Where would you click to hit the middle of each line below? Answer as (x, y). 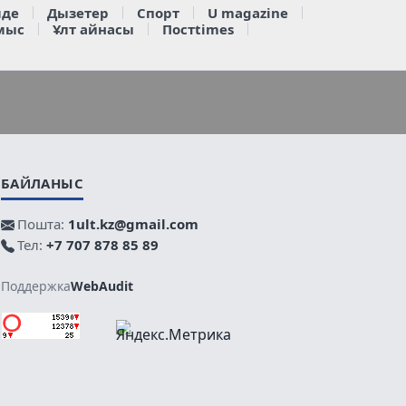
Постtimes (198, 29)
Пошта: (42, 223)
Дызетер (77, 12)
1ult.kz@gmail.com (133, 223)
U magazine (247, 12)
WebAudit (101, 285)
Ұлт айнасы (93, 29)
